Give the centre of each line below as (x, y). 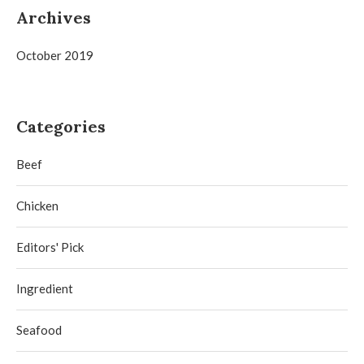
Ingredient (45, 289)
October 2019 (55, 56)
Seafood (39, 330)
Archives (54, 18)
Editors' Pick (50, 247)
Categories (61, 127)
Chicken (37, 206)
